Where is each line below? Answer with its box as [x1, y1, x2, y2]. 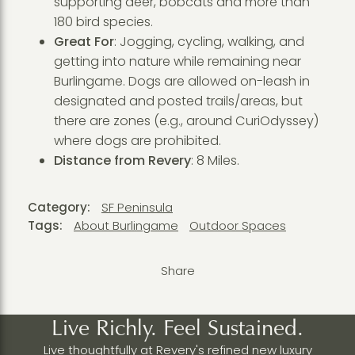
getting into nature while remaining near [53, 52, 301, 71]
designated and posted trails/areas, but [53, 92, 303, 111]
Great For [53, 32, 114, 52]
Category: [27, 198, 90, 216]
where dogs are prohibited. [53, 132, 221, 151]
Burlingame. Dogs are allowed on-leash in [53, 72, 310, 91]
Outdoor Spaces [189, 216, 286, 234]
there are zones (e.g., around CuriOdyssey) [53, 112, 319, 131]
